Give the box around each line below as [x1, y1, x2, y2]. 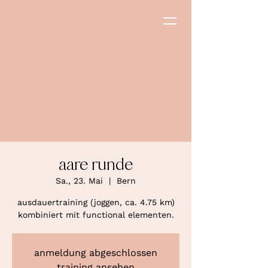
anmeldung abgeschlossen [34, 247, 157, 258]
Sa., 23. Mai [56, 176, 103, 185]
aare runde [59, 154, 133, 175]
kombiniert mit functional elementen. [17, 210, 174, 220]
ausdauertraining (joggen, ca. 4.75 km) [17, 197, 175, 207]
